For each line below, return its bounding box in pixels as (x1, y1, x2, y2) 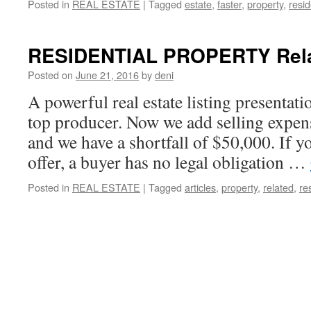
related (263, 180, 294, 194)
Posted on (28, 67, 73, 82)
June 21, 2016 (76, 67, 139, 82)
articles (185, 180, 216, 194)
